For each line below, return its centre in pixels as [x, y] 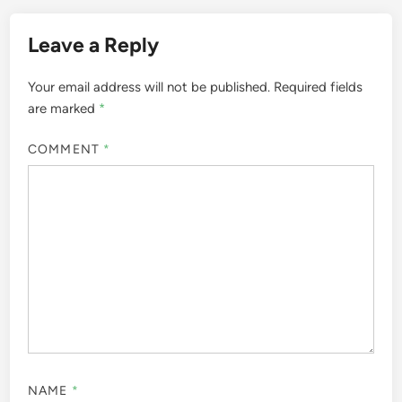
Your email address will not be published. [149, 87]
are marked [64, 109]
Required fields [319, 87]
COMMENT [66, 149]
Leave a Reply [94, 45]
